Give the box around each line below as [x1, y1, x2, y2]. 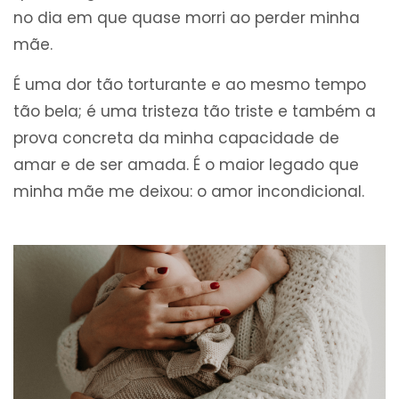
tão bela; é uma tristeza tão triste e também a [13, 101, 376, 123]
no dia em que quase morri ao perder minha [13, 7, 360, 29]
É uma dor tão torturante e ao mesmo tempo [13, 74, 366, 96]
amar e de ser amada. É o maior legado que [13, 154, 359, 176]
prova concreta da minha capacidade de [13, 127, 339, 150]
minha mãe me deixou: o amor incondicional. [13, 181, 364, 203]
